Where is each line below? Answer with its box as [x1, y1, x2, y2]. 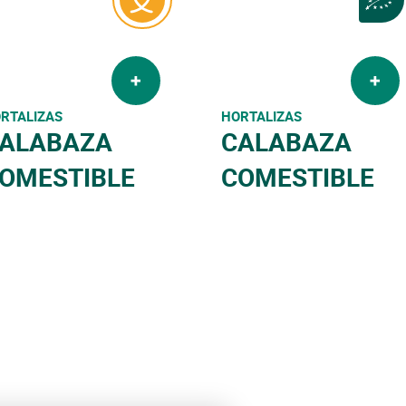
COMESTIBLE [221, 159, 374, 194]
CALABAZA [221, 123, 352, 159]
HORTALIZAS [221, 106, 302, 125]
